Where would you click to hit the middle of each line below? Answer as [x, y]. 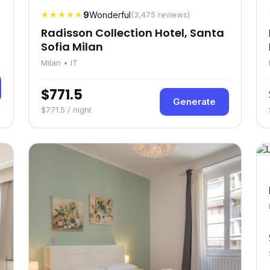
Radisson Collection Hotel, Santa [133, 33]
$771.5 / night [66, 110]
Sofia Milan [72, 47]
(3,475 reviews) [160, 14]
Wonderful [110, 15]
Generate [194, 102]
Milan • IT [59, 63]
